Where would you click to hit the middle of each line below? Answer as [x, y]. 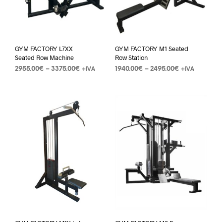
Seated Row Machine [44, 57]
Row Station [131, 57]
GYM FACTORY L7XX [44, 48]
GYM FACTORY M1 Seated [151, 48]
